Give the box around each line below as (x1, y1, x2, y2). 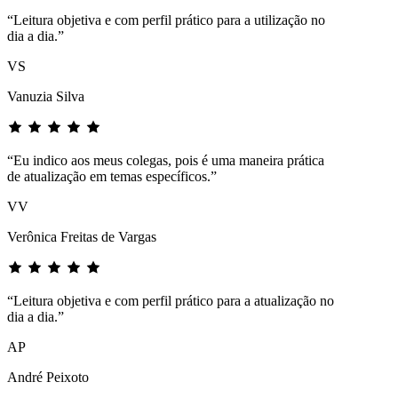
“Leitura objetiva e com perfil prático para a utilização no (7, 12, 325, 28)
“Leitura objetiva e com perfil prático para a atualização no (7, 292, 334, 308)
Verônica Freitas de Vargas (7, 228, 156, 244)
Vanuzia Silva (7, 88, 84, 104)
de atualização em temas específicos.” (7, 168, 217, 184)
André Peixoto (7, 369, 89, 385)
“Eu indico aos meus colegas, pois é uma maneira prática (7, 152, 324, 168)
